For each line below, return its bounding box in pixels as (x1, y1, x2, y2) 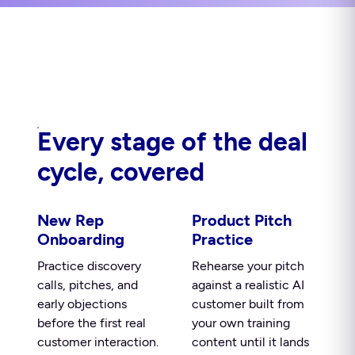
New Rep (37, 211, 104, 230)
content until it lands (191, 334, 309, 349)
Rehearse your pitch (191, 258, 304, 273)
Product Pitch (191, 211, 292, 230)
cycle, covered (37, 157, 204, 187)
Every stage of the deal (37, 127, 307, 157)
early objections (37, 296, 127, 311)
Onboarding (37, 230, 124, 249)
